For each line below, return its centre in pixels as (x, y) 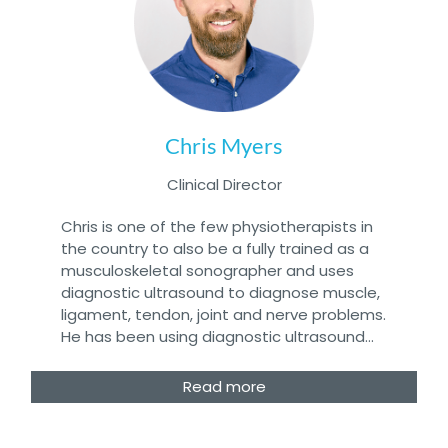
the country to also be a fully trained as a (215, 248)
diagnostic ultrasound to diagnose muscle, (220, 292)
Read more (224, 386)
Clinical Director (224, 184)
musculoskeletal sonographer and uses (207, 270)
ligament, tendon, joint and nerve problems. (223, 314)
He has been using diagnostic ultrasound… (217, 336)
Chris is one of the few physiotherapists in (217, 226)
